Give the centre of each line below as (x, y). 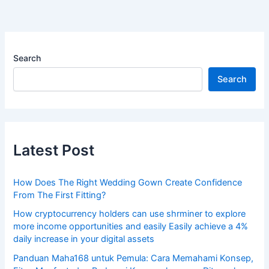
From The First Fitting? (60, 195)
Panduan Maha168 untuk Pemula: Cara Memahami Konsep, (134, 258)
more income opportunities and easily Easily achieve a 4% (131, 227)
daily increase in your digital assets (84, 239)
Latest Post (54, 150)
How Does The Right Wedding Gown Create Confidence (128, 182)
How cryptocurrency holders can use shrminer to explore (130, 214)
